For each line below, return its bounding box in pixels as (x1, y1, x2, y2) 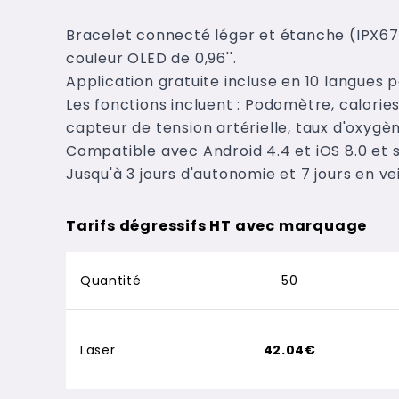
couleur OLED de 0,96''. (65, 48, 237, 69)
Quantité (79, 272, 142, 289)
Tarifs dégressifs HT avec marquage (65, 216, 368, 236)
